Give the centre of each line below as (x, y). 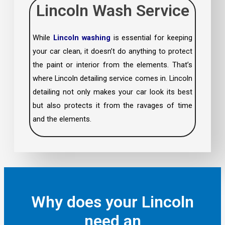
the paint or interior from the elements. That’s (113, 65)
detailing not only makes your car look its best (113, 92)
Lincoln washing (82, 38)
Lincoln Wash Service (113, 11)
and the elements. (62, 119)
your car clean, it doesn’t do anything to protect (113, 51)
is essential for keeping (151, 38)
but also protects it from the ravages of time (113, 106)
